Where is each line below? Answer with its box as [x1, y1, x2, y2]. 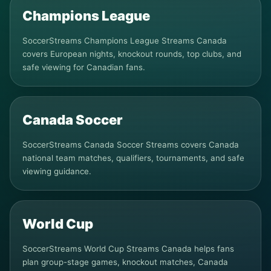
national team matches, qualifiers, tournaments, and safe [22, 153, 244, 163]
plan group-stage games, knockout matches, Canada [22, 257, 228, 267]
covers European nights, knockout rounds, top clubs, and [22, 49, 241, 59]
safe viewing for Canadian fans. [22, 62, 145, 72]
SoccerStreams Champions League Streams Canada [22, 36, 227, 45]
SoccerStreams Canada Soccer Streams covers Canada [22, 140, 239, 149]
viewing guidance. [22, 166, 91, 176]
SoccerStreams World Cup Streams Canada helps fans [22, 244, 234, 253]
